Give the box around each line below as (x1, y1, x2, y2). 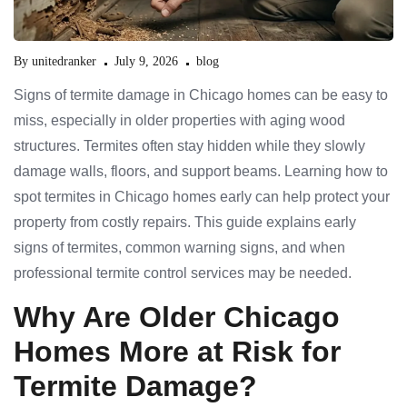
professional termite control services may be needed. (14, 265, 352, 282)
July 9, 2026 (114, 55, 178, 69)
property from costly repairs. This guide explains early (14, 214, 356, 231)
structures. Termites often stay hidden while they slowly (14, 138, 365, 154)
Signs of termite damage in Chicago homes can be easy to (14, 87, 388, 104)
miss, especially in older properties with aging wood (14, 113, 345, 129)
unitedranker (32, 55, 96, 69)
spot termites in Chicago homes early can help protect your (14, 189, 390, 205)
